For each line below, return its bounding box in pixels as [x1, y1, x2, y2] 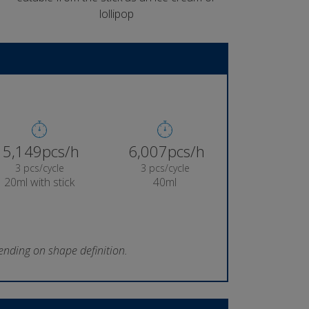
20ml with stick [4, 174, 75, 190]
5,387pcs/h [2, 140, 79, 161]
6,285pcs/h [128, 140, 205, 161]
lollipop [99, 6, 134, 21]
